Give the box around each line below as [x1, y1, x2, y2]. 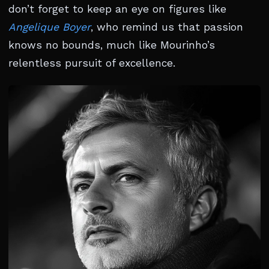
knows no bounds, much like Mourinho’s [8, 39, 215, 51]
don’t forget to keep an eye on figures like [8, 3, 226, 15]
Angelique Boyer [8, 21, 91, 33]
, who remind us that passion [91, 21, 243, 33]
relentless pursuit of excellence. [8, 57, 175, 69]
